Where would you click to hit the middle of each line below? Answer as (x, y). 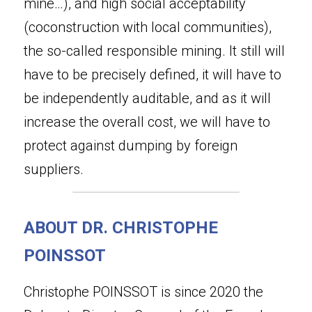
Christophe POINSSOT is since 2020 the (143, 292)
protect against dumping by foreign (131, 146)
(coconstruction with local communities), (148, 27)
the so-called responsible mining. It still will (154, 51)
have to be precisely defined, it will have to (153, 75)
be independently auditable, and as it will (147, 98)
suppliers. (54, 169)
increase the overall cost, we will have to (147, 122)
